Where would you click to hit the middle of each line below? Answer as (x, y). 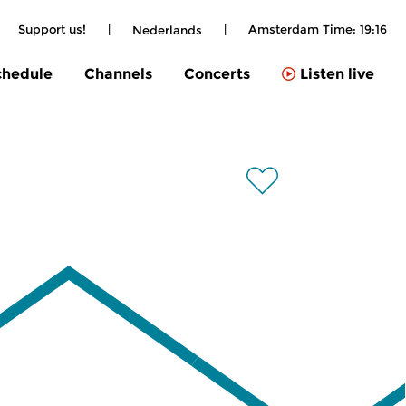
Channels (118, 73)
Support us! (52, 29)
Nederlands (167, 29)
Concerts (217, 73)
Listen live (337, 74)
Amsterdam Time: (304, 29)
